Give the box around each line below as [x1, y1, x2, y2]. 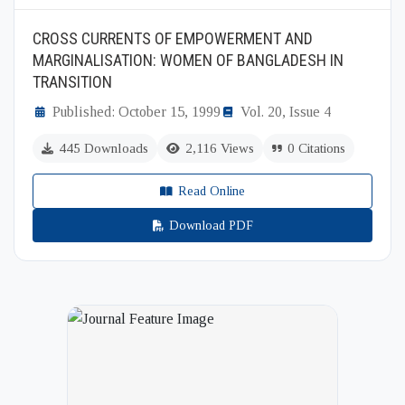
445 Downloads [59, 141, 148, 155]
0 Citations [287, 141, 345, 155]
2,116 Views [185, 141, 254, 155]
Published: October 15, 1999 [52, 104, 221, 119]
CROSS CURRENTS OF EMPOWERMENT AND [33, 29, 313, 48]
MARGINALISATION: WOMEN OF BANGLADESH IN [33, 51, 344, 70]
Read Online [178, 184, 245, 198]
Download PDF [168, 219, 253, 232]
